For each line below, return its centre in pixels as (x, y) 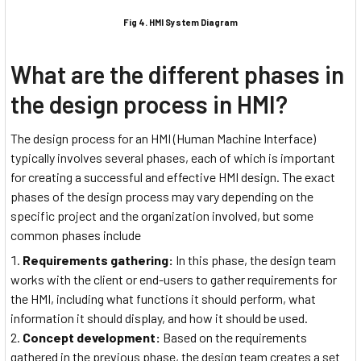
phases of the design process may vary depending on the (162, 197)
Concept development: (91, 337)
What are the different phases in (177, 75)
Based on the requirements (234, 337)
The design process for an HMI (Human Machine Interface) (163, 139)
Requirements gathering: (98, 259)
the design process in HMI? (149, 104)
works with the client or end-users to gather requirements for (174, 279)
